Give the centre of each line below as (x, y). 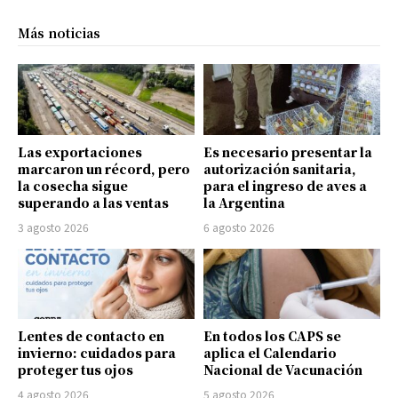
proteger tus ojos (76, 370)
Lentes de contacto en (91, 336)
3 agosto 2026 (53, 227)
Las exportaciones (80, 151)
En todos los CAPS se (272, 336)
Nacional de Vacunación (283, 370)
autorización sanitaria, (280, 168)
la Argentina (244, 202)
